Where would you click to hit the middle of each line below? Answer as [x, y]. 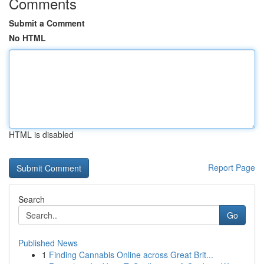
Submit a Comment [47, 23]
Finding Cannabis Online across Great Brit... [131, 255]
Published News [48, 243]
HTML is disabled [41, 134]
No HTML [27, 38]
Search [32, 199]
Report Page [232, 167]
